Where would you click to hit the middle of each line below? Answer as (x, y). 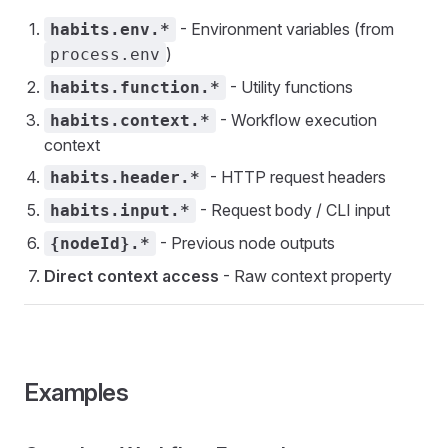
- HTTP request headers (296, 177)
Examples (76, 392)
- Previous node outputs (245, 243)
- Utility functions (289, 87)
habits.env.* (110, 29)
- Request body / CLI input (293, 210)
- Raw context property (305, 276)
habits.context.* (130, 120)
